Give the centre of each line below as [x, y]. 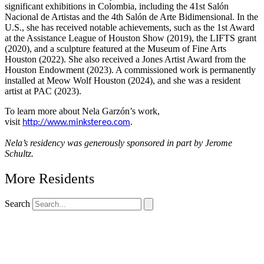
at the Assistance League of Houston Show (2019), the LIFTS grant [131, 38]
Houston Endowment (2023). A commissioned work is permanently [130, 70]
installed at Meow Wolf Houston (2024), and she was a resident [123, 80]
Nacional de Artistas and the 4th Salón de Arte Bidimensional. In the [131, 16]
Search [17, 204]
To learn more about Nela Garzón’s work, [82, 111]
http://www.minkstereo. [68, 122]
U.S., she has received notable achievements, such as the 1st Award [130, 27]
